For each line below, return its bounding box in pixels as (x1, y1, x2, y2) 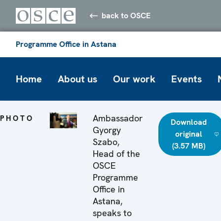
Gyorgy (93, 124, 121, 136)
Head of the (93, 147, 141, 159)
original (175, 128, 203, 139)
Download (171, 116, 207, 127)
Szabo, (93, 136, 120, 147)
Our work (113, 72, 155, 85)
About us (58, 72, 97, 85)
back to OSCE (102, 10, 151, 21)
